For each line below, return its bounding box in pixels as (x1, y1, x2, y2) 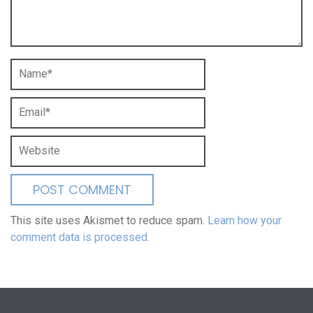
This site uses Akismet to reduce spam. (10, 214, 208, 228)
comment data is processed (10, 231, 147, 245)
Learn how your (208, 214, 282, 228)
